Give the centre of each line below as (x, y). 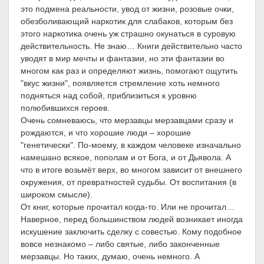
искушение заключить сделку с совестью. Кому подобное (131, 232)
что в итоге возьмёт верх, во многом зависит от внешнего (131, 170)
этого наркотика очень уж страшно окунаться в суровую (128, 34)
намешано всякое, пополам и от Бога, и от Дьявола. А (126, 158)
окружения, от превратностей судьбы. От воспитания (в (128, 182)
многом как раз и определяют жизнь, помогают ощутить (129, 71)
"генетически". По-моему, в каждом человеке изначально (131, 145)
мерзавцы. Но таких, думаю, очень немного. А (110, 257)
